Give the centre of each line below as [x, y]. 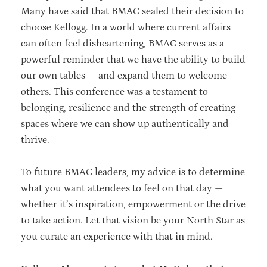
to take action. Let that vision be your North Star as [133, 220]
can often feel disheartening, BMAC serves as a [122, 43]
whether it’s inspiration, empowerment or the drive [133, 204]
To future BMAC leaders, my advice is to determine [133, 172]
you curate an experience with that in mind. [119, 236]
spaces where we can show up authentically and [125, 124]
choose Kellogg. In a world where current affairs [126, 27]
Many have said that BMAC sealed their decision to [132, 11]
